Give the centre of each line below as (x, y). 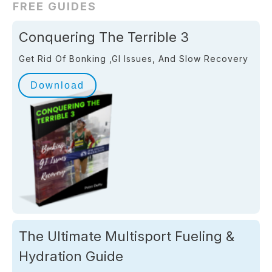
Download (57, 86)
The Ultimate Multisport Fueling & (127, 236)
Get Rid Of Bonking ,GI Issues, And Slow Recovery (134, 59)
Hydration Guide (71, 256)
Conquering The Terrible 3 (104, 37)
